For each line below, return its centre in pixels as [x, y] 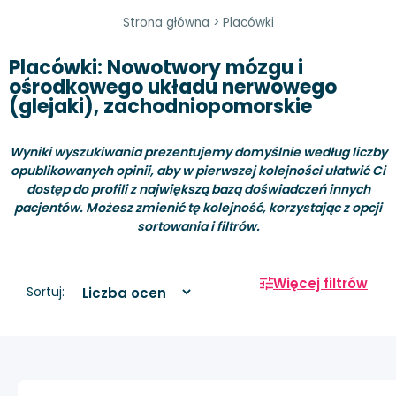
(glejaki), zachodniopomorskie [160, 106]
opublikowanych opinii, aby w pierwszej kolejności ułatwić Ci [198, 170]
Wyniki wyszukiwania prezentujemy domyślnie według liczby [198, 152]
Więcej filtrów [320, 284]
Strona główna [166, 22]
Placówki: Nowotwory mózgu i [156, 67]
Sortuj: [46, 292]
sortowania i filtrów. [198, 226]
